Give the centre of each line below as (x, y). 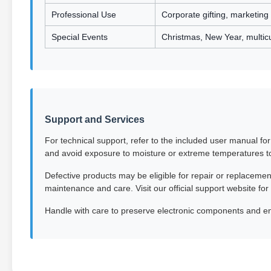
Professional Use (84, 15)
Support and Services (95, 119)
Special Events (80, 37)
